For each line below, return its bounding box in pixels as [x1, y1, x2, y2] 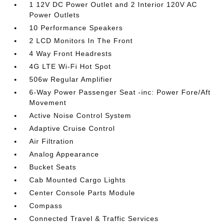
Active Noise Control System [29, 111, 132, 119]
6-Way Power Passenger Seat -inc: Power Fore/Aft [29, 88, 211, 96]
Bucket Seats [29, 163, 77, 171]
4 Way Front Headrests [29, 50, 112, 57]
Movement [29, 99, 67, 107]
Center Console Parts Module [29, 189, 136, 197]
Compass [29, 202, 63, 210]
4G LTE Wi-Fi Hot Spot [29, 62, 111, 70]
